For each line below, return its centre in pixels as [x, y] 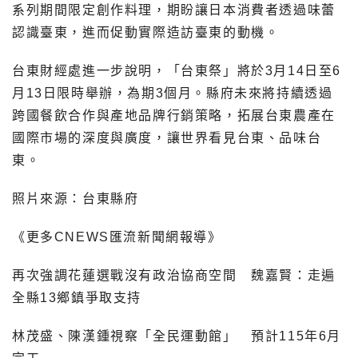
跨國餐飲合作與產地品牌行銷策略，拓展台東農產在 [174, 115]
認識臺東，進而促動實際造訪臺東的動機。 [146, 32]
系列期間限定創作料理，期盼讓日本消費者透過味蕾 [174, 10]
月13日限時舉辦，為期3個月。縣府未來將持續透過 [173, 93]
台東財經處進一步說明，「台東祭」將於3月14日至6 [177, 70]
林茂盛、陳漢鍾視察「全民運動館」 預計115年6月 [177, 336]
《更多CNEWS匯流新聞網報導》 [117, 237]
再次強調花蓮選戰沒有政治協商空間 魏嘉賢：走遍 [174, 275]
